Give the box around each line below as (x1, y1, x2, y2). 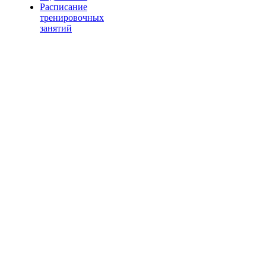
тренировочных (40, 12, 104, 23)
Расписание (40, 2, 87, 12)
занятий (40, 23, 72, 33)
